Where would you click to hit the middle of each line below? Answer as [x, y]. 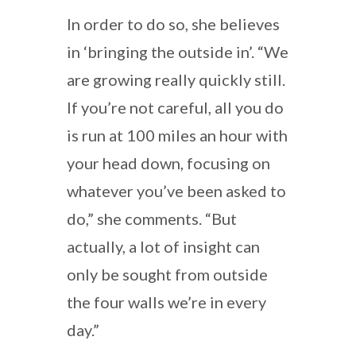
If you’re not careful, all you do [175, 107]
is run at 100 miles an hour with [177, 135]
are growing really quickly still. [176, 79]
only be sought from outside [167, 274]
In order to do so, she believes [173, 23]
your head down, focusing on [168, 163]
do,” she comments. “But [152, 218]
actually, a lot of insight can [163, 246]
